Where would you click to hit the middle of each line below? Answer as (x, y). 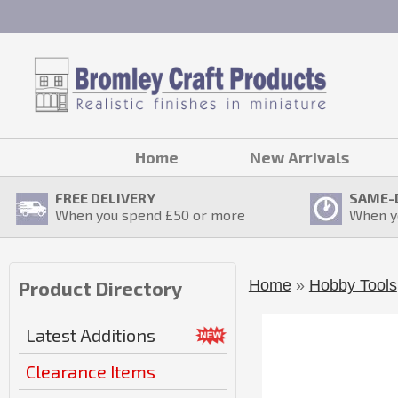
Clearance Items (91, 371)
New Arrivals (299, 157)
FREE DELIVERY (105, 198)
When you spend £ (114, 215)
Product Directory (100, 288)
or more (217, 215)
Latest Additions (91, 335)
